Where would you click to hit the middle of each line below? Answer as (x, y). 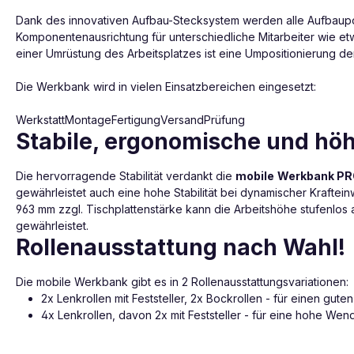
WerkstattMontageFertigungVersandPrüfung (130, 119)
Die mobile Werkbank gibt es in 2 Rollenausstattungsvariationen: (182, 281)
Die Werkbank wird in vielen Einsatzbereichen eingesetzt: (166, 86)
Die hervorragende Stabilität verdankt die (126, 175)
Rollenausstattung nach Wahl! (181, 247)
